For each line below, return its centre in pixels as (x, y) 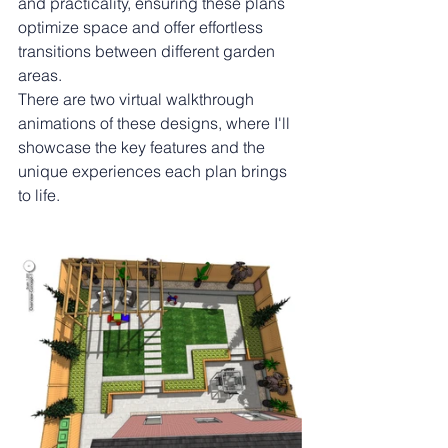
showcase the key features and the (143, 147)
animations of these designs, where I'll (156, 123)
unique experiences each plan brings (154, 171)
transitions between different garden (148, 51)
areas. (40, 75)
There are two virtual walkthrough (138, 99)
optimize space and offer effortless (142, 27)
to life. (39, 195)
